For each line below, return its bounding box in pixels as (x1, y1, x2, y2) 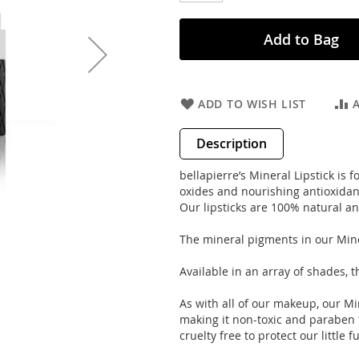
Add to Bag (263, 30, 339, 49)
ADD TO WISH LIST (198, 96, 307, 111)
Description (196, 135, 267, 152)
